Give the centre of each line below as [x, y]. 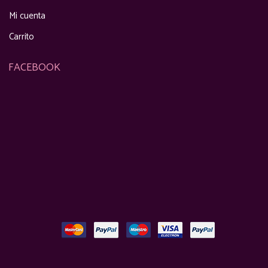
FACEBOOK [34, 68]
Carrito [22, 37]
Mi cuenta [27, 16]
